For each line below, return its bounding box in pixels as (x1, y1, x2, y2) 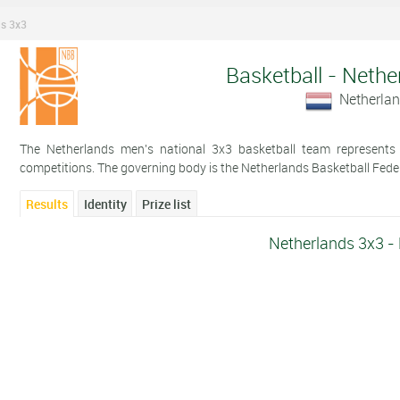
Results (26, 195, 69, 212)
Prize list (142, 195, 192, 212)
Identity (83, 195, 127, 212)
